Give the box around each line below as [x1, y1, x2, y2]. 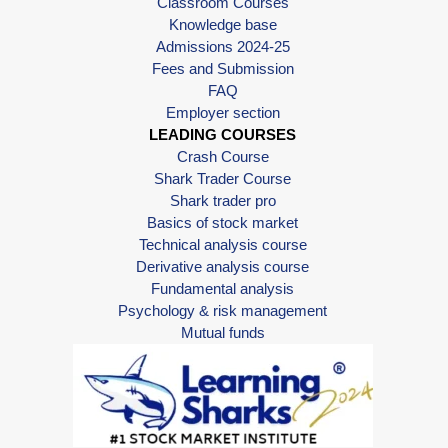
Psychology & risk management [118, 301, 327, 319]
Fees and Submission [151, 59, 294, 77]
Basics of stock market [147, 213, 298, 231]
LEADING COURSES [149, 125, 296, 143]
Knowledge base [168, 15, 277, 33]
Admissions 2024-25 [155, 37, 290, 55]
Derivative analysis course [136, 257, 309, 275]
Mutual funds [180, 323, 265, 341]
